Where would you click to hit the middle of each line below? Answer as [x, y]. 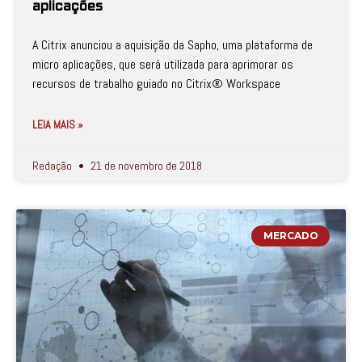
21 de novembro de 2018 [145, 166]
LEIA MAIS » [58, 124]
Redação [53, 166]
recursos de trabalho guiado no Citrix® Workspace [156, 84]
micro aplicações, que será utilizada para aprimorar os [163, 64]
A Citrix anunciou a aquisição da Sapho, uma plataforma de [173, 45]
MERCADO [290, 236]
